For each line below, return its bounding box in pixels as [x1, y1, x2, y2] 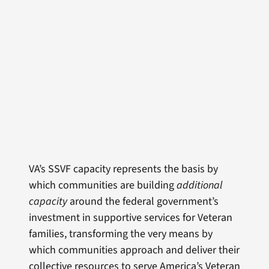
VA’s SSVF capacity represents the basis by [28, 162, 218, 177]
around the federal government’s [67, 194, 219, 210]
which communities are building [28, 178, 177, 193]
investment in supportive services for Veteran [28, 210, 232, 226]
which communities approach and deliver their [28, 243, 240, 258]
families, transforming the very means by [28, 226, 213, 242]
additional [176, 178, 222, 193]
